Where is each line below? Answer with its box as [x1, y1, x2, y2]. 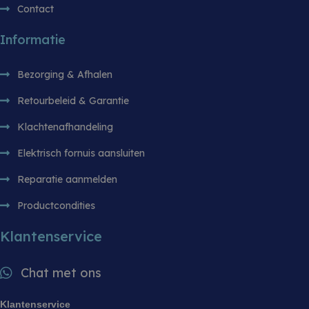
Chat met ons [21, 265, 101, 281]
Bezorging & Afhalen [17, 68, 112, 81]
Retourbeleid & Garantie [17, 94, 129, 108]
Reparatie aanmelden [17, 173, 117, 186]
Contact [17, 3, 54, 16]
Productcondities [17, 199, 95, 212]
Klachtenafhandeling [17, 121, 113, 134]
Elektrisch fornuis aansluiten [17, 147, 145, 160]
